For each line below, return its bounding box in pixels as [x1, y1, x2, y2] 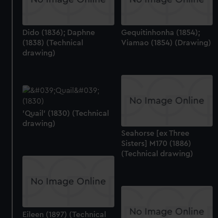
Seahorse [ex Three [121, 129, 189, 138]
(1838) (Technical [22, 39, 84, 47]
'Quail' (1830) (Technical [22, 109, 109, 118]
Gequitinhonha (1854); [121, 29, 200, 37]
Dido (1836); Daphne [22, 29, 95, 37]
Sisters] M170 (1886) [121, 140, 191, 148]
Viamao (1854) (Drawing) [121, 39, 211, 47]
